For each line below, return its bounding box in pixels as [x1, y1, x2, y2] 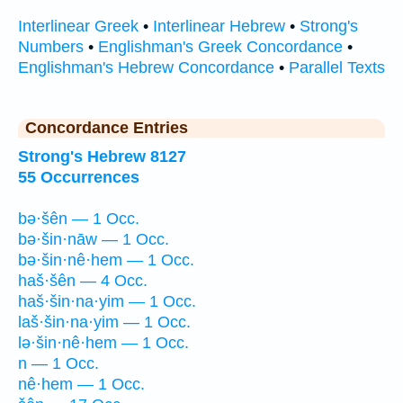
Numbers [18, 37, 84, 56]
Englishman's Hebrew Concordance [18, 58, 274, 76]
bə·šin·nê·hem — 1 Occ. [18, 251, 194, 270]
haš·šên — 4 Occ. [18, 272, 148, 291]
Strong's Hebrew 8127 [18, 148, 186, 166]
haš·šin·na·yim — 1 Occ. [18, 292, 196, 311]
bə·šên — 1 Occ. [18, 210, 139, 228]
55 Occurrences [18, 168, 139, 187]
